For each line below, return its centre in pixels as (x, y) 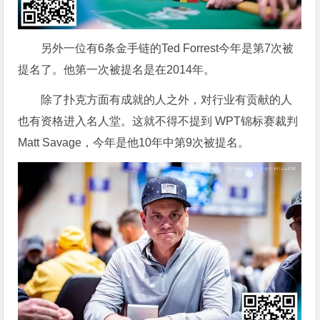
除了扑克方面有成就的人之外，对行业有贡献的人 (167, 99)
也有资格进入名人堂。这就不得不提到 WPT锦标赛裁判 (158, 121)
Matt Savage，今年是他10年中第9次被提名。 (134, 142)
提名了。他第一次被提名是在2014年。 (117, 69)
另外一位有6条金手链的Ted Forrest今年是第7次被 (167, 48)
